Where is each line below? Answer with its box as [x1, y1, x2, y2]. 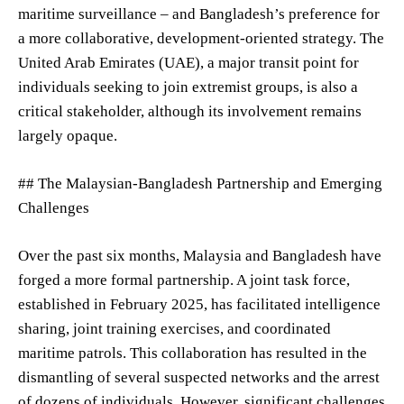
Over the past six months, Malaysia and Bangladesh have [18, 246, 381, 264]
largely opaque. [18, 126, 117, 144]
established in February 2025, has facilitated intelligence [18, 295, 381, 313]
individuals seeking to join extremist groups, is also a [18, 78, 358, 96]
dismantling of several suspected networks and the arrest [18, 368, 380, 386]
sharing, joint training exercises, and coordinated [18, 319, 331, 337]
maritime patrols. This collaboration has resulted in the [18, 344, 367, 362]
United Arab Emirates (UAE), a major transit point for [18, 53, 359, 71]
